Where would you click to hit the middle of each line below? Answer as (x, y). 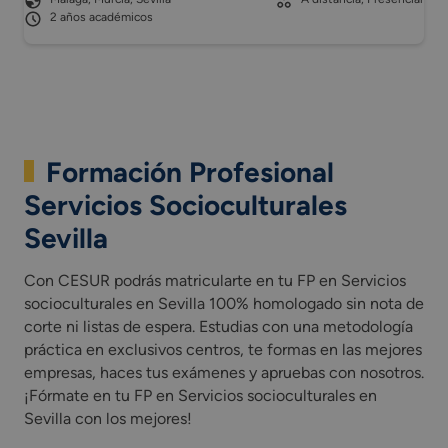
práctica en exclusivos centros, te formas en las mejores (223, 350)
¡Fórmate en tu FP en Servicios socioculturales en (200, 396)
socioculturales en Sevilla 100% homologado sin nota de (224, 304)
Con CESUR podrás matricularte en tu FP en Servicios (215, 281)
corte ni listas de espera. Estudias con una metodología (218, 327)
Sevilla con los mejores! (108, 419)
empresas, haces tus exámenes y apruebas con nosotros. (224, 373)
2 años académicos (101, 17)
